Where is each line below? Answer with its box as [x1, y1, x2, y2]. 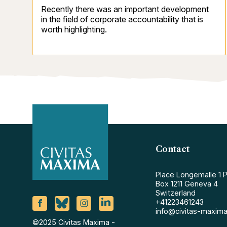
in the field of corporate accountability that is [41, 14, 203, 24]
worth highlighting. [41, 24, 107, 34]
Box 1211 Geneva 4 [156, 179, 218, 188]
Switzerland [156, 188, 196, 197]
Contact [156, 143, 190, 154]
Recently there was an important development [41, 4, 209, 14]
